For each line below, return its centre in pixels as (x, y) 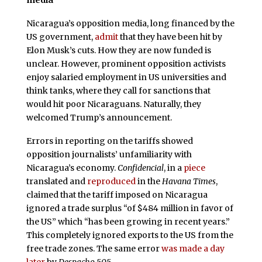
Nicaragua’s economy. (72, 168)
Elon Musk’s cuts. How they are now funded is (118, 50)
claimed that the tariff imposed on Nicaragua (117, 194)
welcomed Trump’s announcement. (99, 117)
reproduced (111, 181)
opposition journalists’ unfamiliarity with (109, 154)
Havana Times (189, 181)
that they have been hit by (170, 37)
